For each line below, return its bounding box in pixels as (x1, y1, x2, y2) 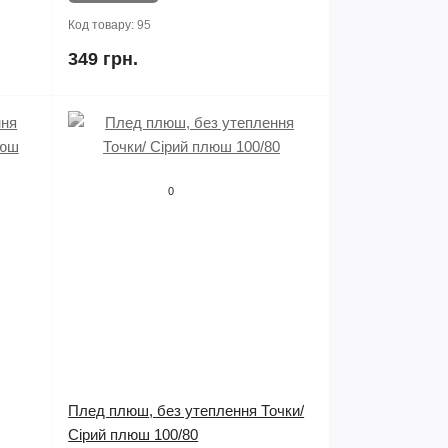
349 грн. (68, 49, 139, 69)
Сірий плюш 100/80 (68, 426, 199, 443)
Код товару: (68, 18, 138, 32)
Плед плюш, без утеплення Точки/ (68, 402, 305, 419)
